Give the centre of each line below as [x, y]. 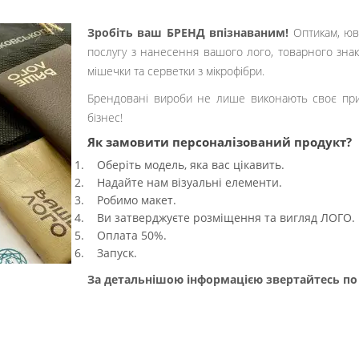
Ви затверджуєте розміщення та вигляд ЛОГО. [221, 218]
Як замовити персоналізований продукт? [220, 142]
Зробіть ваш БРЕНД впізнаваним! [188, 32]
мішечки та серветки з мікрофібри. [176, 71]
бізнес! [105, 117]
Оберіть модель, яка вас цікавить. [186, 165]
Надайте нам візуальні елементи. [185, 182]
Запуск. [112, 253]
